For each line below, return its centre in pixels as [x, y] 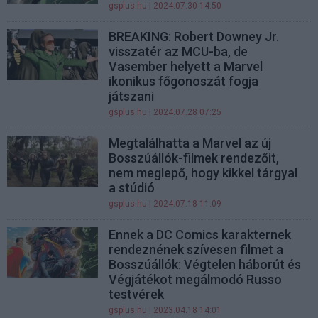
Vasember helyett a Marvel [186, 66]
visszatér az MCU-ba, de [179, 51]
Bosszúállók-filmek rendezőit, [194, 158]
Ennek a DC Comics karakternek [200, 235]
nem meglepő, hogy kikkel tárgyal [203, 173]
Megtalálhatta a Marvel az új [190, 143]
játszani [132, 96]
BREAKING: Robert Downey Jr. [194, 37]
